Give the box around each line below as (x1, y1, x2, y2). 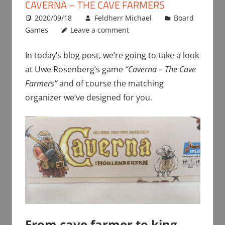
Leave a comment (70, 25, 130, 35)
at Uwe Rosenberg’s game (25, 63, 125, 75)
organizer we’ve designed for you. (25, 91, 152, 103)
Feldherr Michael (94, 13, 152, 23)
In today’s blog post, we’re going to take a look (25, 49, 199, 61)
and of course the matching (57, 77, 164, 89)
